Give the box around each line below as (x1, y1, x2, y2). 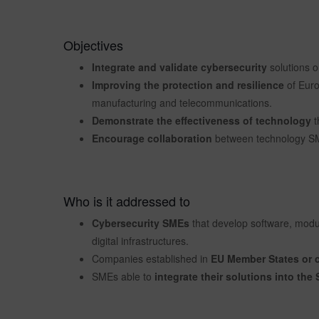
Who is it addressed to (63, 191, 190, 210)
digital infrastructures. (92, 233, 189, 248)
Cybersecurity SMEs (92, 215, 192, 230)
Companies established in (92, 251, 211, 266)
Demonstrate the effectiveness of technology (92, 113, 311, 127)
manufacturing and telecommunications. (92, 95, 272, 110)
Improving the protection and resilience (92, 77, 284, 92)
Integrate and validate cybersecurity (92, 59, 267, 74)
